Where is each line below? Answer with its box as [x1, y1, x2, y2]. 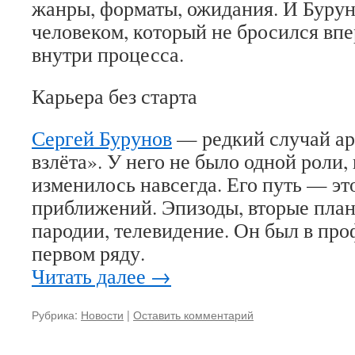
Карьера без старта [32, 82, 197, 109]
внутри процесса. [32, 40, 184, 67]
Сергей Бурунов [32, 124, 172, 151]
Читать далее [32, 262, 151, 289]
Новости [81, 306, 124, 323]
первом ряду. [32, 239, 145, 266]
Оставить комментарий [133, 306, 254, 323]
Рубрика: [32, 306, 78, 323]
